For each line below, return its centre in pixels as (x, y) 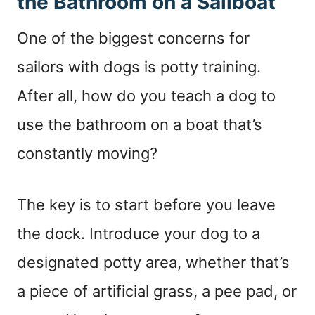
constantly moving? (87, 153)
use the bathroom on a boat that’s (140, 124)
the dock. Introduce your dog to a (139, 233)
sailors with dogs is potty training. (139, 66)
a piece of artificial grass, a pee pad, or (157, 291)
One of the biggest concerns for (133, 38)
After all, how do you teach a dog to (146, 95)
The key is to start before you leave (146, 204)
